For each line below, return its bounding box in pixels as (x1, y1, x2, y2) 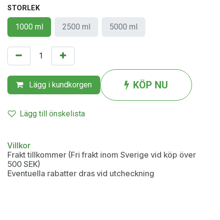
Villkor (7, 140, 30, 150)
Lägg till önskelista (20, 109, 85, 118)
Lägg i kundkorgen (27, 80, 92, 89)
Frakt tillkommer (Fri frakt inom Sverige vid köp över (7, 149, 196, 160)
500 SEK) (7, 159, 40, 169)
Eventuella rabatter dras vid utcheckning (7, 168, 154, 178)
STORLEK (7, 3, 40, 12)
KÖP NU (133, 79, 168, 91)
